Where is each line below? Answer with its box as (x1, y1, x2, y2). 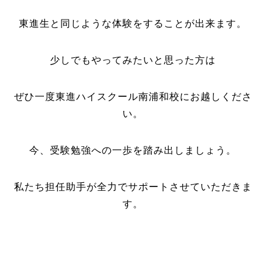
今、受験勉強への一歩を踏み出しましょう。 (29, 145, 237, 155)
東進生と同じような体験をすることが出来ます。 (19, 18, 247, 29)
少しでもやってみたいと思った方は (50, 55, 216, 65)
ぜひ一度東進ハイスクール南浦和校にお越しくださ (13, 91, 252, 102)
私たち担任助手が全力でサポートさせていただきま (13, 182, 252, 192)
